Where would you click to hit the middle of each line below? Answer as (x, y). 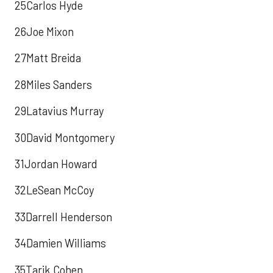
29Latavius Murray (59, 111)
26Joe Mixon (44, 32)
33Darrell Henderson (63, 217)
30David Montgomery (65, 137)
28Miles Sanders (53, 84)
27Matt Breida (48, 58)
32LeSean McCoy (54, 190)
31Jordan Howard (56, 164)
